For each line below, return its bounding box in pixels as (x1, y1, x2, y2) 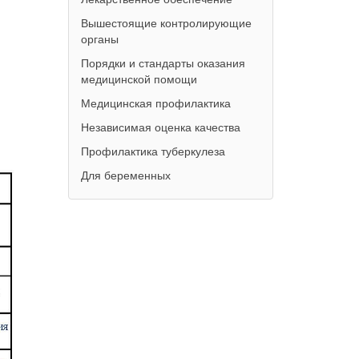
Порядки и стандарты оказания (80, 54, 245, 71)
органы (80, 30, 119, 46)
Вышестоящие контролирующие (80, 14, 252, 30)
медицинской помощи (80, 71, 197, 87)
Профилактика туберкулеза (80, 143, 225, 159)
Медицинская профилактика (80, 95, 231, 111)
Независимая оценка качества (80, 119, 240, 135)
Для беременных (80, 167, 171, 183)
